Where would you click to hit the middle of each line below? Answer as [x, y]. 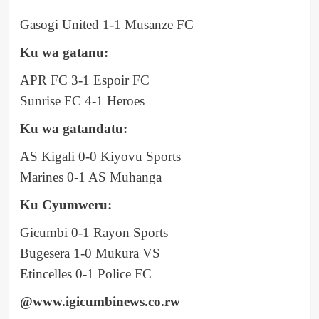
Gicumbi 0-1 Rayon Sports [94, 232]
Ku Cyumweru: [66, 204]
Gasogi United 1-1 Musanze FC [106, 24]
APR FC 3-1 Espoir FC [84, 80]
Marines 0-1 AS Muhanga [90, 177]
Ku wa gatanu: [64, 52]
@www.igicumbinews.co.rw [100, 301]
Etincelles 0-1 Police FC [85, 273]
